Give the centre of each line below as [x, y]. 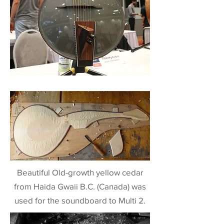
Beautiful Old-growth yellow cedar [80, 172]
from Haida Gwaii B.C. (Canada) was [80, 186]
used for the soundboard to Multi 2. [80, 200]
